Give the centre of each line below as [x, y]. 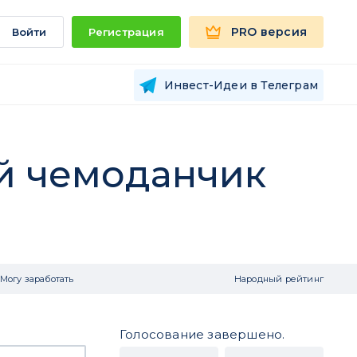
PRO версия [269, 32]
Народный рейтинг [279, 279]
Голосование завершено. [202, 334]
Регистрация [126, 32]
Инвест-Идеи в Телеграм [241, 85]
